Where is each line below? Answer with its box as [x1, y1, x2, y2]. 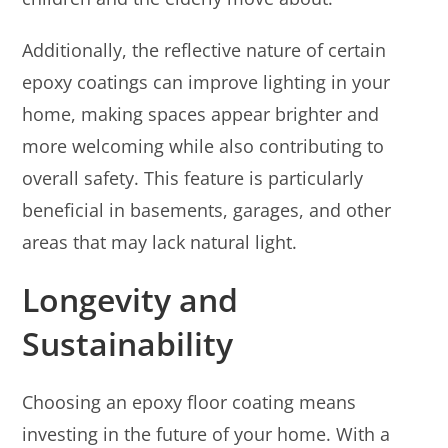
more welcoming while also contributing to [22, 133, 385, 158]
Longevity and [22, 277, 239, 321]
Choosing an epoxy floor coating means [22, 389, 357, 414]
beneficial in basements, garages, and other [22, 197, 392, 222]
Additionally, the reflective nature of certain [22, 37, 387, 62]
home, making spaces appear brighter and [22, 101, 380, 126]
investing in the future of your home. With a [22, 421, 391, 446]
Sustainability [22, 321, 234, 365]
